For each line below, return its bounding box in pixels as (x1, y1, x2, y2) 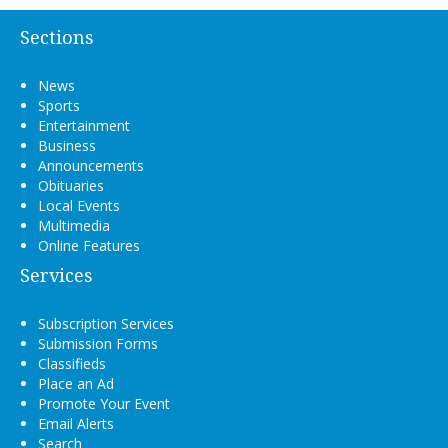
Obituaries (38, 176, 104, 196)
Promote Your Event (38, 394, 170, 414)
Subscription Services (38, 314, 174, 334)
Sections (20, 27, 94, 49)
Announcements (38, 156, 144, 176)
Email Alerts (38, 414, 114, 434)
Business (38, 136, 96, 156)
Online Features (38, 236, 140, 256)
